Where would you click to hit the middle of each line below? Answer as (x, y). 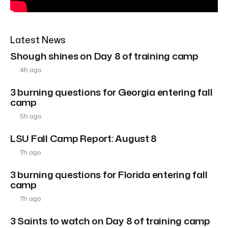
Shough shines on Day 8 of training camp (104, 56)
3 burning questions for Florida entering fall (109, 175)
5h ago (30, 116)
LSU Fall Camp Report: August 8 (84, 138)
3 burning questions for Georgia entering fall (111, 92)
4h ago (30, 70)
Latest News (38, 40)
